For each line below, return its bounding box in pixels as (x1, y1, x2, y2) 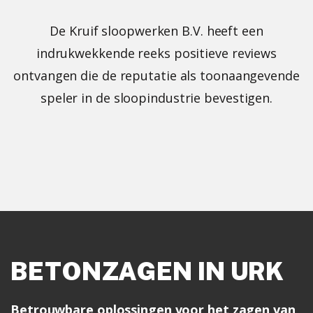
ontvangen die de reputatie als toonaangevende (13, 66, 300, 84)
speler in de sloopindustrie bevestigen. (40, 89, 273, 106)
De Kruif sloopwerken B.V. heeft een (50, 22, 263, 39)
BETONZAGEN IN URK (10, 256, 284, 286)
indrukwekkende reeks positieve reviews (36, 44, 277, 61)
